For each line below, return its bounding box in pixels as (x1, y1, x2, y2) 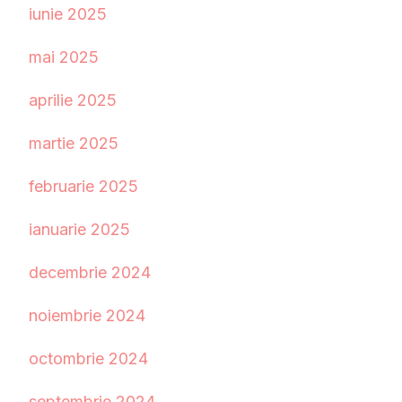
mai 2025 (29, 48, 99, 67)
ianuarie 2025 (29, 220, 130, 240)
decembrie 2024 (29, 263, 151, 283)
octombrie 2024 (29, 349, 148, 369)
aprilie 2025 (29, 91, 117, 110)
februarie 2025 (29, 177, 138, 197)
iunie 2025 (29, 4, 107, 24)
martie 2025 (29, 134, 118, 153)
